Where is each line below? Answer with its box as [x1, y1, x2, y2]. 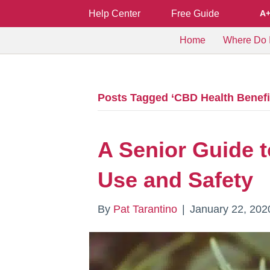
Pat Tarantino [113, 203, 177, 215]
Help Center [89, 8, 140, 19]
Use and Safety [98, 168, 253, 192]
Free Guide [171, 8, 219, 19]
